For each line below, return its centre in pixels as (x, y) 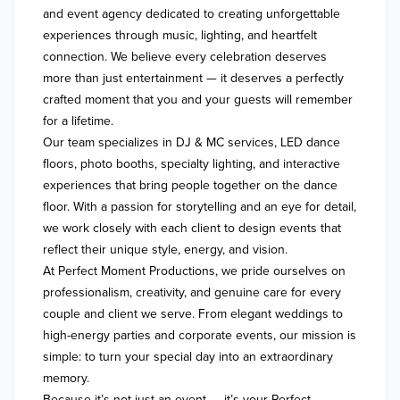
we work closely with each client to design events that (192, 228)
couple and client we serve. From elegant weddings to (193, 314)
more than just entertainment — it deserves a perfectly (193, 78)
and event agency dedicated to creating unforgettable (192, 14)
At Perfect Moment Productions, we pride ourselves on (194, 271)
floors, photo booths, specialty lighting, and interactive (192, 164)
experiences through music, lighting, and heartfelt (180, 35)
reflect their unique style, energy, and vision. (165, 250)
